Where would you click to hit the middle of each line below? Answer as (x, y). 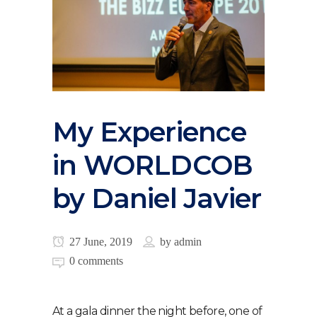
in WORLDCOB (153, 165)
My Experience (150, 132)
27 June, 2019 (99, 241)
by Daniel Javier (157, 198)
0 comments (96, 260)
